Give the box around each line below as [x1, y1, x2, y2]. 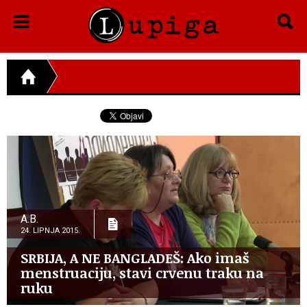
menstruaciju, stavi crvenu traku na [21, 262, 264, 282]
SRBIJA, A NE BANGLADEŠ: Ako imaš [21, 247, 249, 267]
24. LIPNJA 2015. [21, 225, 80, 235]
